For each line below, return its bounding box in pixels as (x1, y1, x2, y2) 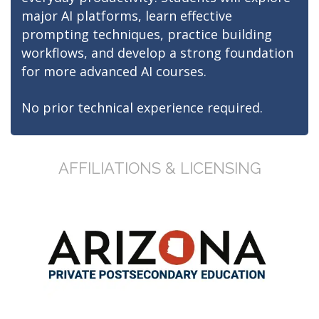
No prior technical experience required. (21, 99, 263, 116)
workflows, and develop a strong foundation (21, 44, 293, 61)
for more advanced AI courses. (21, 63, 206, 80)
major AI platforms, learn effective (21, 7, 232, 24)
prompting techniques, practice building (21, 26, 272, 43)
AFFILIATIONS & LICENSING (58, 159, 261, 177)
